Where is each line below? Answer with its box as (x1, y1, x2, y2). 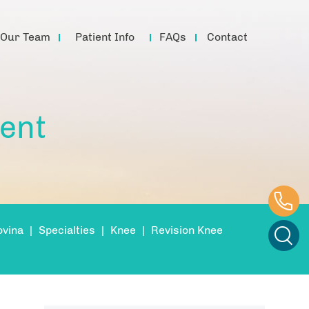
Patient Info (74, 30, 134, 43)
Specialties (39, 223, 95, 237)
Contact (207, 30, 248, 43)
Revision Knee (151, 223, 223, 237)
